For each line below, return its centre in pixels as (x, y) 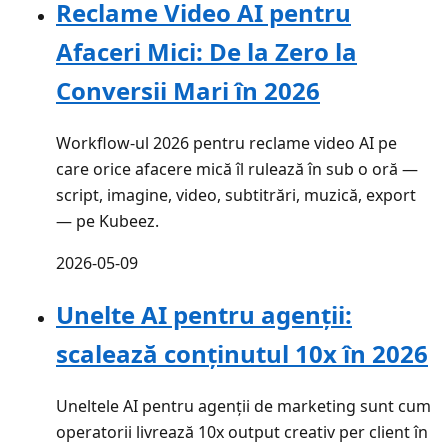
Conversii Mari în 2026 (188, 90)
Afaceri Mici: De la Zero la (206, 51)
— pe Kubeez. (107, 220)
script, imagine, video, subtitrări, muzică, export (236, 194)
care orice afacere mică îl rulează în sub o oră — (237, 168)
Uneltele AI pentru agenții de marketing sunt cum (243, 406)
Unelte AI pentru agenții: (204, 315)
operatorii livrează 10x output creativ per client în (242, 432)
